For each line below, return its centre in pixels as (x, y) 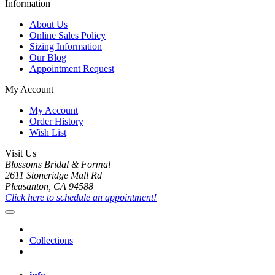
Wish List (48, 132)
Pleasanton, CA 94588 (49, 186)
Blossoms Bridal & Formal (58, 164)
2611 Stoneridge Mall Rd (53, 175)
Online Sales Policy (68, 35)
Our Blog (48, 57)
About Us (48, 24)
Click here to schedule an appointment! (81, 197)
